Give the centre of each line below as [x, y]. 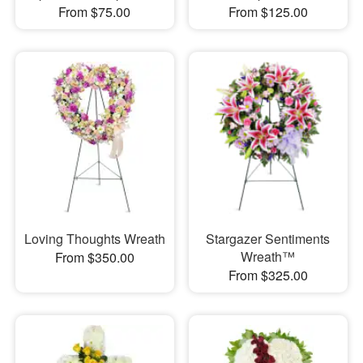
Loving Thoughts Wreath [94, 238]
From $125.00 [268, 11]
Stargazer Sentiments [268, 238]
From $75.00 [95, 11]
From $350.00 [94, 257]
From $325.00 [268, 275]
